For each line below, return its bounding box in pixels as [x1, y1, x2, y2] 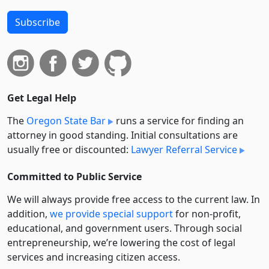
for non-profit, [173, 207, 241, 221]
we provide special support [50, 207, 173, 221]
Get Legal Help [7, 91, 76, 105]
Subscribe [15, 16, 60, 29]
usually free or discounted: [7, 143, 131, 157]
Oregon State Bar [26, 114, 106, 128]
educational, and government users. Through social [7, 222, 242, 235]
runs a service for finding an [113, 114, 244, 128]
